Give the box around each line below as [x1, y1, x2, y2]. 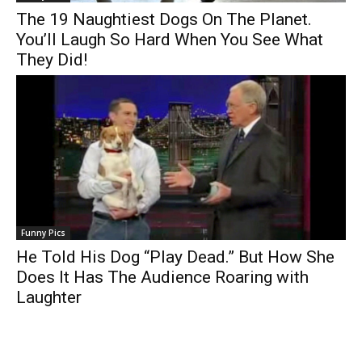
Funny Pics [21, 227, 65, 238]
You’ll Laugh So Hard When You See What [16, 30, 323, 49]
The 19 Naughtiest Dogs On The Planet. [16, 10, 312, 29]
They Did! [16, 50, 87, 69]
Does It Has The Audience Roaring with [16, 267, 309, 287]
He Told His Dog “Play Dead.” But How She [16, 247, 335, 267]
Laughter [16, 288, 82, 307]
